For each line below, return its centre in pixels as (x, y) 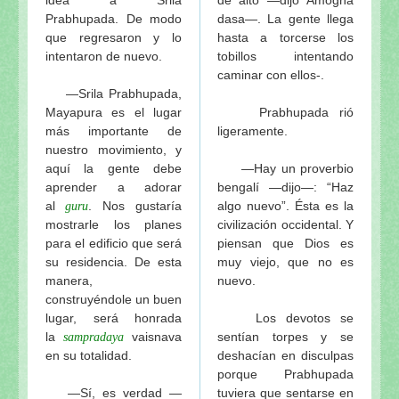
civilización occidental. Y (285, 224)
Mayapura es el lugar (114, 112)
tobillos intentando (285, 56)
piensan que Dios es (285, 243)
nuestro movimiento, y (114, 149)
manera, (69, 280)
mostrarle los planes (114, 224)
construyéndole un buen (114, 299)
